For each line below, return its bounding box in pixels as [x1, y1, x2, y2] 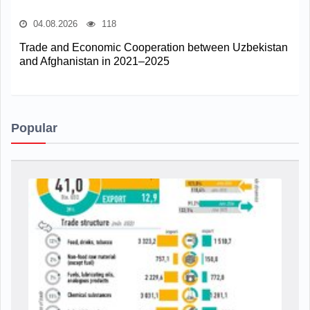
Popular [11, 121, 57, 136]
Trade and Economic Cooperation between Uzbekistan [19, 42, 288, 54]
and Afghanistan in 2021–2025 [19, 55, 170, 68]
